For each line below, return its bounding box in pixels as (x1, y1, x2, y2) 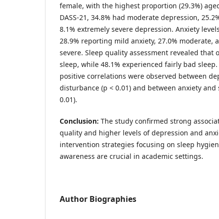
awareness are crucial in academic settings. (60, 151, 203, 161)
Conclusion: (60, 116, 99, 126)
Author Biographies (60, 193, 136, 204)
